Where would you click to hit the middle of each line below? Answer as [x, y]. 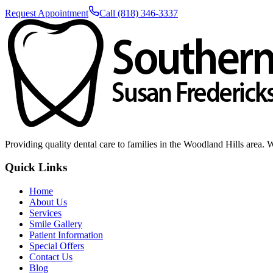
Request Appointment [47, 13]
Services [45, 213]
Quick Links [36, 168]
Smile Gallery [56, 224]
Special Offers [57, 246]
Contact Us [51, 257]
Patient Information [66, 235]
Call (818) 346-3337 [139, 13]
